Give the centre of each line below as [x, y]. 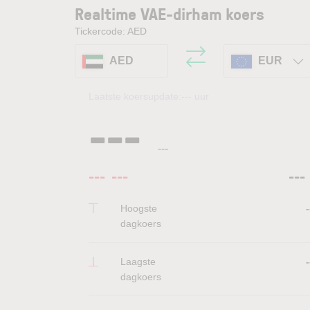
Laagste [138, 262]
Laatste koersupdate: [135, 96]
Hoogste [139, 208]
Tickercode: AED [111, 31]
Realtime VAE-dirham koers [170, 13]
